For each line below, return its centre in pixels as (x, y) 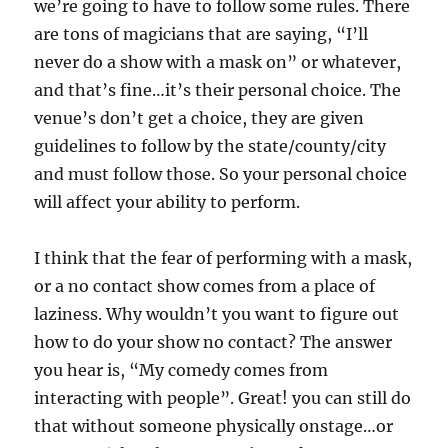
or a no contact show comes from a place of (205, 286)
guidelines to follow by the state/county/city (210, 146)
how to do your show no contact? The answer (213, 342)
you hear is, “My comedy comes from (181, 370)
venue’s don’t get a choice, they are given (199, 118)
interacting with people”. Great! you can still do (223, 398)
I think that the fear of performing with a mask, (223, 258)
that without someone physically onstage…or (214, 426)
